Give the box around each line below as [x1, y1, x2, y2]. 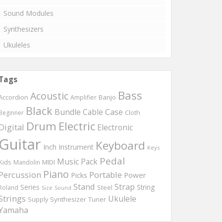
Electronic [97, 121, 133, 133]
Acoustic [30, 89, 68, 103]
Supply [28, 195, 48, 204]
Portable [89, 168, 122, 180]
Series [20, 182, 40, 192]
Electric [58, 118, 95, 134]
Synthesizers [3, 24, 44, 34]
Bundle [55, 106, 81, 117]
